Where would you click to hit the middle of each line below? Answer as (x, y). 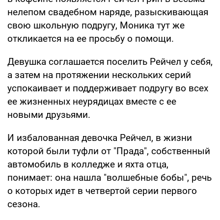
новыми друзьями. (49, 114)
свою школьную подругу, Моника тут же (96, 25)
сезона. (24, 204)
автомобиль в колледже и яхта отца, (88, 164)
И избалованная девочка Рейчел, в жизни (100, 137)
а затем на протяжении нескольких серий (99, 75)
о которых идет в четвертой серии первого (102, 191)
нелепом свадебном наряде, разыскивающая (108, 12)
